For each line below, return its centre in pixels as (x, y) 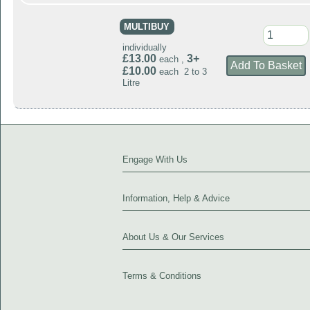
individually (144, 47)
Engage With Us (155, 159)
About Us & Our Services (173, 237)
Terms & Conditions (162, 275)
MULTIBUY (147, 27)
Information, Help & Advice (176, 198)
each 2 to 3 (181, 71)
